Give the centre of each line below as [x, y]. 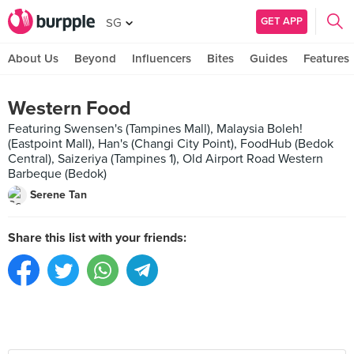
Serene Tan [58, 195]
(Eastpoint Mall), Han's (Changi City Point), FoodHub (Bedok [171, 144]
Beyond [95, 58]
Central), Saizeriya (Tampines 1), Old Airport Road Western [166, 159]
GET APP [282, 21]
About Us [33, 58]
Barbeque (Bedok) [57, 174]
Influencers [162, 58]
